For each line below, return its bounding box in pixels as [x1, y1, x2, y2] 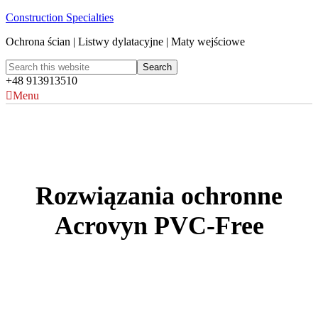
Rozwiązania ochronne [35, 182, 283, 211]
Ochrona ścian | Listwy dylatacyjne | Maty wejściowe [6, 35, 245, 48]
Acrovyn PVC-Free [54, 212, 264, 241]
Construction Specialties [6, 11, 114, 23]
